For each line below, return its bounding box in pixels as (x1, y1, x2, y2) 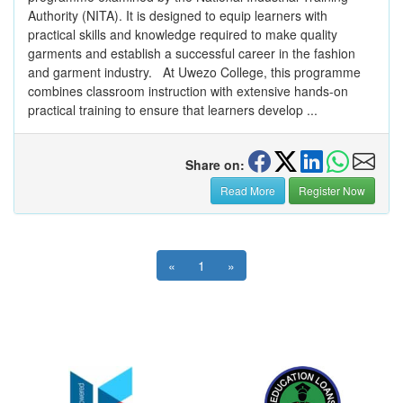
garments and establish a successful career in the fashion (28, 44, 355, 63)
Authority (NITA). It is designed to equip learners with (28, 6, 327, 25)
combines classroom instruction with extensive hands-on (28, 82, 348, 101)
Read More (220, 183, 275, 199)
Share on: (185, 156, 245, 175)
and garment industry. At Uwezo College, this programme (28, 63, 361, 82)
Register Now (299, 183, 365, 199)
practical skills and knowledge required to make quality (28, 25, 337, 44)
